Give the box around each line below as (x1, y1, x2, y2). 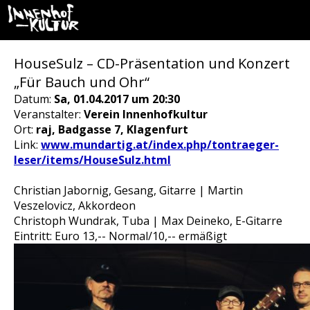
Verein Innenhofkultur (84, 107, 208, 122)
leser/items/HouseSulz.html (14, 152, 171, 167)
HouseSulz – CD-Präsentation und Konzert (14, 54, 290, 73)
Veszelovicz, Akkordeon (14, 198, 136, 213)
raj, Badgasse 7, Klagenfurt (36, 122, 188, 137)
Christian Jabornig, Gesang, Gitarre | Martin (14, 183, 243, 198)
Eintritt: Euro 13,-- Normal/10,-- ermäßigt (14, 228, 227, 244)
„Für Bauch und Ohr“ (14, 73, 149, 91)
